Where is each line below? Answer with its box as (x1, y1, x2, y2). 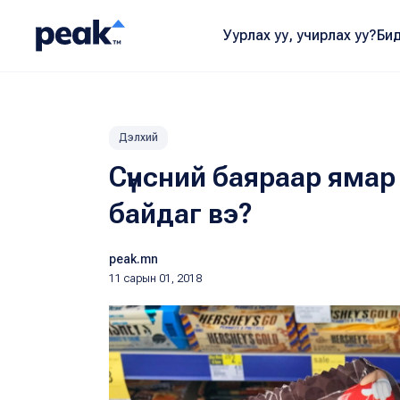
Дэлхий (119, 131, 158, 144)
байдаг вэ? (109, 196, 253, 230)
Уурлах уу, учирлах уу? (222, 27, 377, 44)
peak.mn (109, 252, 158, 266)
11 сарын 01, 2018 (109, 272, 202, 285)
